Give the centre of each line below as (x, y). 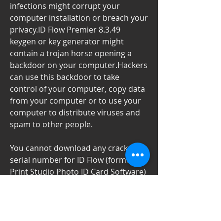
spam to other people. (51, 125)
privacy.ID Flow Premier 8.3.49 (65, 30)
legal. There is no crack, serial (64, 207)
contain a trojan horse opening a (71, 54)
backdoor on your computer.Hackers (79, 65)
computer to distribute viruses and (75, 113)
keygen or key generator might (67, 42)
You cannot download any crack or (74, 148)
